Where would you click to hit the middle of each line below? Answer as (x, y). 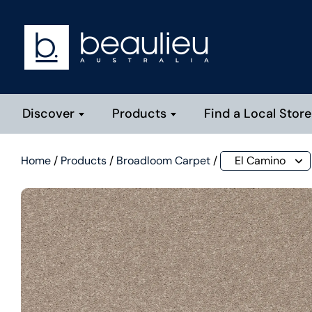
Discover (48, 114)
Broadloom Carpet (163, 161)
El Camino (260, 161)
